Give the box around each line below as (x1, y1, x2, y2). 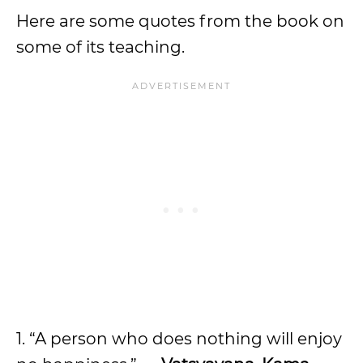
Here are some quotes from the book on (16, 11, 344, 31)
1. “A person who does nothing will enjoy (16, 329, 342, 348)
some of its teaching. (16, 37, 185, 57)
